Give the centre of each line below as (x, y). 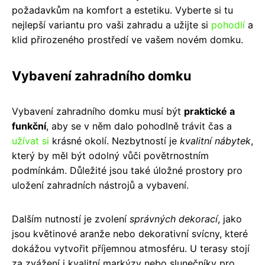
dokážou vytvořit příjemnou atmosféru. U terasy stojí (131, 248)
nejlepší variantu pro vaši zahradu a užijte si (112, 25)
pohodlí (228, 25)
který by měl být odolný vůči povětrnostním (110, 155)
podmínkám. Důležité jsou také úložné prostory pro (127, 170)
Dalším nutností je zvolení (71, 219)
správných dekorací (174, 219)
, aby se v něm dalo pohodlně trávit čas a (139, 126)
